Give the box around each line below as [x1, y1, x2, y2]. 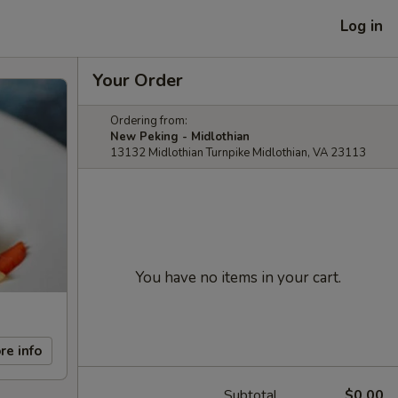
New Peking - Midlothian [110, 129, 250, 145]
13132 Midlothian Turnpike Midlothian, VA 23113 [110, 145, 366, 161]
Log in [340, 15, 383, 36]
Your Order [92, 68, 183, 92]
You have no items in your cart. [135, 267, 341, 288]
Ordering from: [110, 113, 187, 129]
